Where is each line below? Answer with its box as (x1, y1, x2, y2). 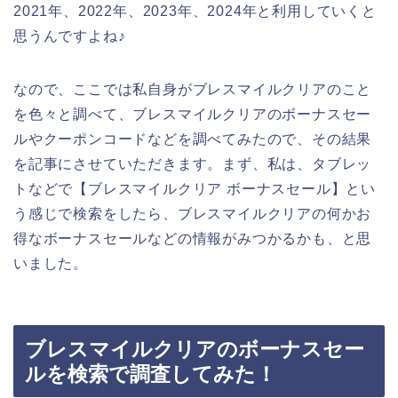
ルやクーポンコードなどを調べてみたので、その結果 (13, 131, 372, 147)
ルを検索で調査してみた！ (25, 362, 276, 386)
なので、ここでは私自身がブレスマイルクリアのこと (13, 82, 372, 98)
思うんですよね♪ (13, 28, 126, 44)
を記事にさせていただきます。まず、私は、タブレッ (13, 156, 372, 172)
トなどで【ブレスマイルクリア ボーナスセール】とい (13, 181, 377, 197)
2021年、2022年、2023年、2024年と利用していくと (13, 4, 377, 20)
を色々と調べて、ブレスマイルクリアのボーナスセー (13, 107, 372, 123)
